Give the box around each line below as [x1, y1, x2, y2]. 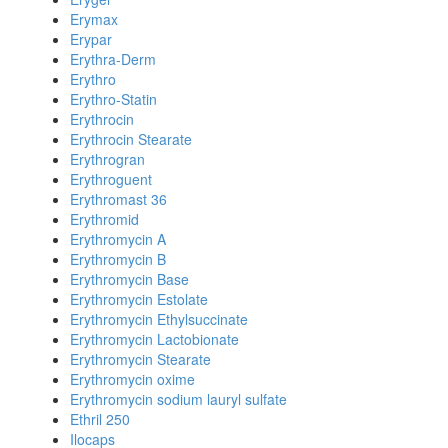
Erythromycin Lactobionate [70, 329, 239, 349]
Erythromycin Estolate [70, 289, 208, 309]
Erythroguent [70, 169, 152, 189]
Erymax [70, 9, 118, 29]
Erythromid [70, 209, 139, 229]
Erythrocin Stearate [70, 129, 192, 149]
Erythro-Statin [70, 89, 157, 109]
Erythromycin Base [70, 269, 189, 289]
